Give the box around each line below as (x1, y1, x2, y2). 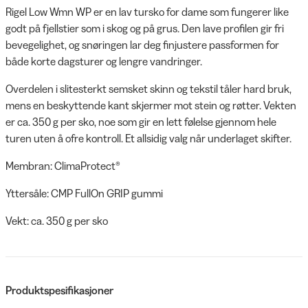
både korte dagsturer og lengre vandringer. (5, 54, 202, 68)
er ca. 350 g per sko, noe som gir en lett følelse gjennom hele (5, 114, 276, 129)
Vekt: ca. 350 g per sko (5, 213, 108, 228)
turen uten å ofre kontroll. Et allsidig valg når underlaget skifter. (5, 131, 291, 145)
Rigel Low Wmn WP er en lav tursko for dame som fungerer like (5, 4, 289, 19)
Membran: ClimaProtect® (5, 158, 120, 173)
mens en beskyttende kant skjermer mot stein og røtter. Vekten (5, 98, 296, 112)
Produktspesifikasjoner (5, 283, 113, 297)
